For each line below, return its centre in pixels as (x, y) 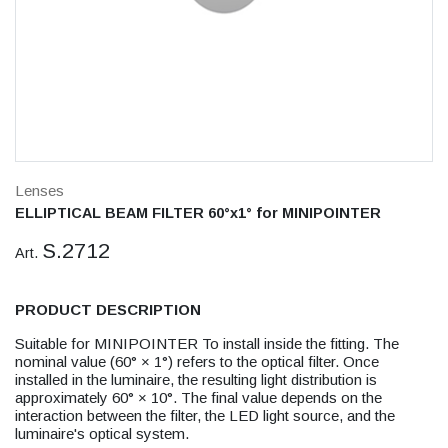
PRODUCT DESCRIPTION (108, 309)
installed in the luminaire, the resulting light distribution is (196, 379)
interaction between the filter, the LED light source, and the (205, 415)
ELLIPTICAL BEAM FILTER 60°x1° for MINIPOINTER (198, 213)
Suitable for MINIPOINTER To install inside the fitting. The (207, 343)
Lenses (39, 190)
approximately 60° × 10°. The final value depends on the (198, 397)
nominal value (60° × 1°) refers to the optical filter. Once (197, 361)
